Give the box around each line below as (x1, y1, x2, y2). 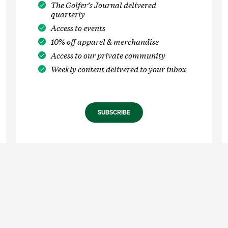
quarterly (50, 8, 85, 19)
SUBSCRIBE (98, 108, 130, 117)
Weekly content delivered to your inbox (50, 63, 186, 74)
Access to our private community (50, 49, 165, 61)
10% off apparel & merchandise (50, 36, 159, 47)
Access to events (50, 22, 105, 33)
